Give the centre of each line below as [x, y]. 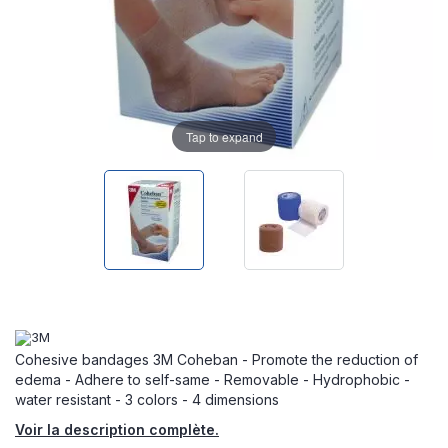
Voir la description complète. [117, 429]
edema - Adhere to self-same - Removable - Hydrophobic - [212, 379]
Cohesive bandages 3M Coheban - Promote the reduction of [216, 359]
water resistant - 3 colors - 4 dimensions [147, 399]
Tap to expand [224, 136]
